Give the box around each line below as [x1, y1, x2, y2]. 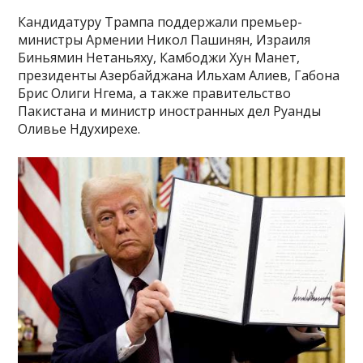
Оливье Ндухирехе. [18, 119, 141, 138]
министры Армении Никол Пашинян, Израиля [18, 30, 311, 49]
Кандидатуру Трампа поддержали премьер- [18, 12, 303, 31]
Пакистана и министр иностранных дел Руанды [18, 101, 322, 120]
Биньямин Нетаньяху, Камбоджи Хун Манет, [18, 48, 301, 66]
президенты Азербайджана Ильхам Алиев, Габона [18, 66, 340, 84]
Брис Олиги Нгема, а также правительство [18, 83, 292, 102]
